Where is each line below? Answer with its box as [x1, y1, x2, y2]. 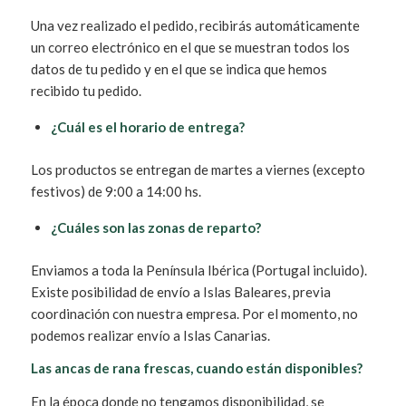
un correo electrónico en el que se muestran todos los [30, 39, 350, 55]
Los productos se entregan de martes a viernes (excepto [30, 160, 365, 178]
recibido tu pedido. [30, 82, 144, 99]
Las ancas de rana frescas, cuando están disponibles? [30, 360, 362, 377]
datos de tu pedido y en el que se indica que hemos [30, 61, 327, 77]
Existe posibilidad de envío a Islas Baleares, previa [30, 283, 331, 300]
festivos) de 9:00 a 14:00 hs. [30, 182, 201, 199]
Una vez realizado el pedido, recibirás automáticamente [30, 17, 360, 34]
